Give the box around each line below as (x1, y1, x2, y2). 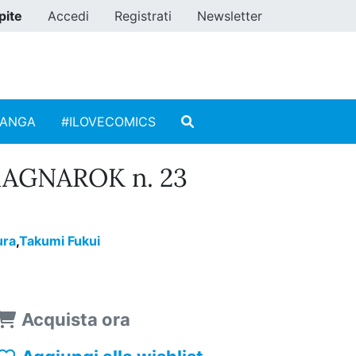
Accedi (48, 8, 89, 24)
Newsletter (197, 8, 262, 24)
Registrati (114, 8, 172, 24)
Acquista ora (21, 309, 131, 331)
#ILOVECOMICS (61, 114, 156, 130)
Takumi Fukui (19, 233, 100, 250)
